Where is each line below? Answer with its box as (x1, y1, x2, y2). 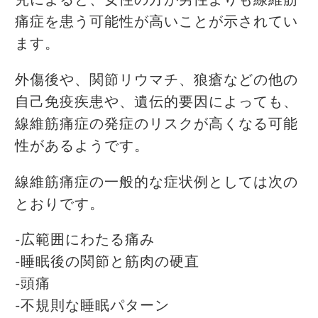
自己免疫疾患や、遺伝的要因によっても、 (15, 95, 298, 110)
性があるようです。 (15, 139, 149, 154)
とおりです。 (15, 197, 104, 212)
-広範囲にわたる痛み (15, 233, 155, 248)
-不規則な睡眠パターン (15, 299, 170, 314)
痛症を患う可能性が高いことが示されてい (15, 15, 298, 30)
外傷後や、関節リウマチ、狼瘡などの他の (15, 73, 298, 88)
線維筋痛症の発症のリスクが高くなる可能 (15, 117, 298, 132)
